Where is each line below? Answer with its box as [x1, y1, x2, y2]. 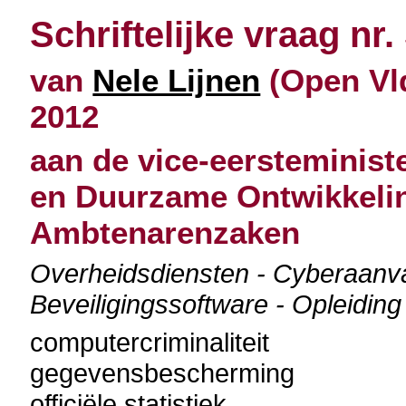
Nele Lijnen [92, 63, 261, 98]
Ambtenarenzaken [30, 215, 301, 250]
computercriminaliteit [30, 327, 270, 357]
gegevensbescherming [30, 358, 295, 388]
